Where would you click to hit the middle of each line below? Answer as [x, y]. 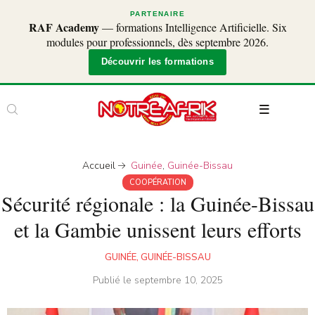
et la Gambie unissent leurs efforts [157, 230]
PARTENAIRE [157, 14]
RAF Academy [64, 27]
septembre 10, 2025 [178, 281]
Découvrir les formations [157, 62]
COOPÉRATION [157, 183]
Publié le [113, 281]
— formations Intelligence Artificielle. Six [193, 27]
